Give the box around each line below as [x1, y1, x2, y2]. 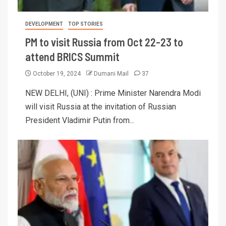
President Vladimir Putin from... [25, 115, 134, 125]
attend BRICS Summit [25, 49, 120, 63]
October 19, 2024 [31, 70, 82, 77]
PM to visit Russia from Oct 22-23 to [25, 35, 183, 48]
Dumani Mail [94, 70, 130, 77]
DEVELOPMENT [25, 21, 63, 27]
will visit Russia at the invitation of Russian [25, 101, 176, 111]
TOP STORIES [68, 21, 103, 27]
